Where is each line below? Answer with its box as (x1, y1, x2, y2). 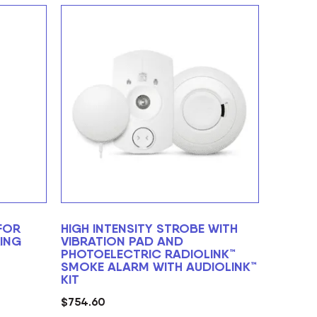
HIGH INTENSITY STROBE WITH (61, 219, 238, 236)
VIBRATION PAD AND (61, 232, 183, 249)
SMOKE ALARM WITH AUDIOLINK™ (61, 258, 256, 275)
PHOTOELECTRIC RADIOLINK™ (61, 245, 235, 262)
